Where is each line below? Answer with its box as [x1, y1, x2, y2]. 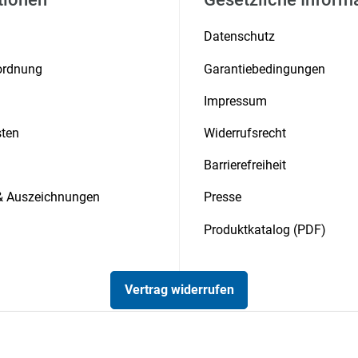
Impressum [204, 93, 267, 109]
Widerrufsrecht [204, 125, 286, 141]
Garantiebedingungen [204, 61, 325, 77]
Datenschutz [204, 29, 275, 45]
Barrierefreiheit [204, 157, 286, 173]
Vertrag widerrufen [124, 282, 234, 298]
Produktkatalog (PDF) [204, 221, 326, 237]
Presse [204, 189, 241, 205]
